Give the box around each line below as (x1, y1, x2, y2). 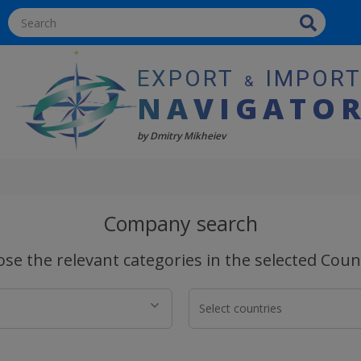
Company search (103, 209, 258, 237)
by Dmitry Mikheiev (137, 129, 226, 143)
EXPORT (137, 64, 243, 92)
